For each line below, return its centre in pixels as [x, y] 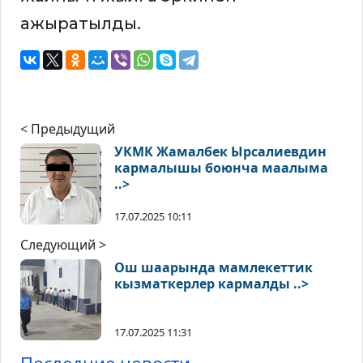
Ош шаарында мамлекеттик [214, 268]
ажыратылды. [81, 24]
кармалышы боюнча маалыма [221, 168]
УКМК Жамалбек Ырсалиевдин [220, 152]
